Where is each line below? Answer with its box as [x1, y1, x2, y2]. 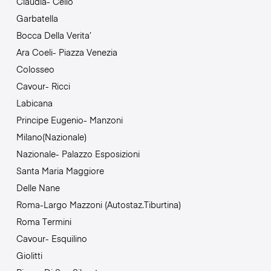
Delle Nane [16, 181, 60, 194]
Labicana [16, 96, 53, 109]
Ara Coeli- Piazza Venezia [16, 45, 117, 58]
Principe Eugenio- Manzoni [16, 113, 123, 126]
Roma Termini [16, 215, 71, 227]
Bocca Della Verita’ [16, 28, 91, 41]
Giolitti [16, 249, 42, 261]
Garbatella [16, 11, 58, 24]
